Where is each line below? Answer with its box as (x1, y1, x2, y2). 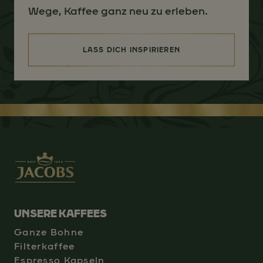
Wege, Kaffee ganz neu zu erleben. (28, 5, 208, 18)
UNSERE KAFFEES (14, 207, 107, 220)
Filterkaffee (14, 241, 75, 252)
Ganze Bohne (14, 227, 84, 238)
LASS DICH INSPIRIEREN (82, 46, 181, 54)
